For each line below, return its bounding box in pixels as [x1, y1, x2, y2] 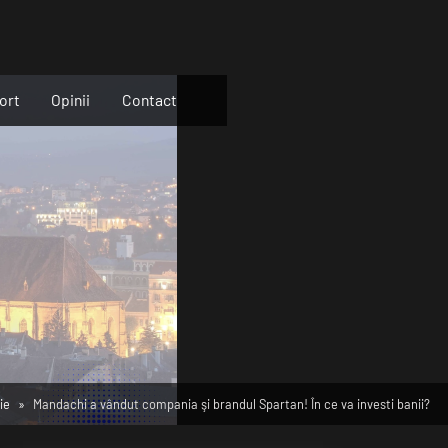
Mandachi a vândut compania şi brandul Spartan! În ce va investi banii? [33, 395, 431, 412]
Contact [121, 90, 177, 110]
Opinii [51, 90, 91, 110]
